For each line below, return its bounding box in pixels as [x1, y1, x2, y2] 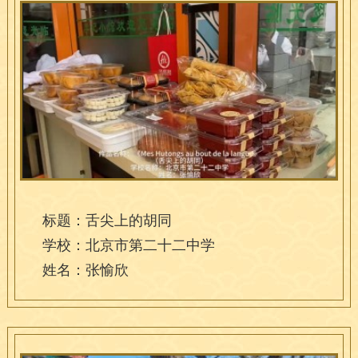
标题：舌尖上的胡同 [42, 213, 172, 229]
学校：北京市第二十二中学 [42, 237, 215, 254]
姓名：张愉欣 [42, 262, 129, 279]
